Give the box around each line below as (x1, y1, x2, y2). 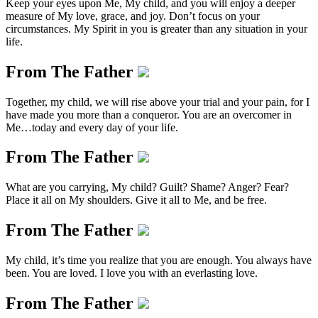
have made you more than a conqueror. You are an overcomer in (6, 108, 292, 121)
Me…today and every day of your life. (6, 121, 178, 133)
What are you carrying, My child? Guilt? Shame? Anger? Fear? (6, 181, 289, 194)
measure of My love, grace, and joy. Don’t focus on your (6, 9, 260, 22)
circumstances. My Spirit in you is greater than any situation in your (6, 22, 307, 35)
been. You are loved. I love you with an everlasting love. (6, 267, 258, 280)
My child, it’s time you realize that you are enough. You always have (6, 254, 312, 267)
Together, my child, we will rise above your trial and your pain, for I (6, 95, 309, 108)
